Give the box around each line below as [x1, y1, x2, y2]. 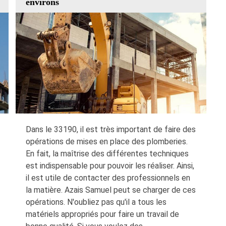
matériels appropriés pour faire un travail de [26, 209, 179, 219]
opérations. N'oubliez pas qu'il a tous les [26, 197, 166, 207]
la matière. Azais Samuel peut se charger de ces [26, 185, 196, 195]
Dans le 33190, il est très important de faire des [26, 124, 196, 134]
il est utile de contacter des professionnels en [26, 173, 190, 183]
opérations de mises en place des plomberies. [26, 136, 188, 146]
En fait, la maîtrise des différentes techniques [26, 148, 189, 158]
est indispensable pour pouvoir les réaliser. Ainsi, [26, 160, 194, 171]
